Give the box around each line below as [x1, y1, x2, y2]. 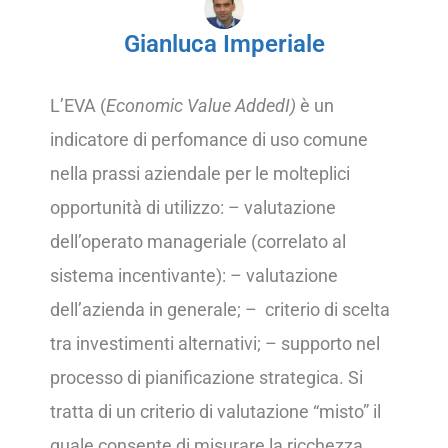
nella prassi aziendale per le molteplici [50, 163, 350, 185]
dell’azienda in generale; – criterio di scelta [50, 299, 390, 321]
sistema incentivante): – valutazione [50, 265, 338, 287]
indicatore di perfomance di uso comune [50, 129, 368, 151]
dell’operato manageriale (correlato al [50, 231, 346, 253]
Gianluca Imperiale [123, 30, 325, 59]
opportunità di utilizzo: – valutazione [50, 197, 336, 219]
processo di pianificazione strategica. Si [50, 367, 363, 389]
